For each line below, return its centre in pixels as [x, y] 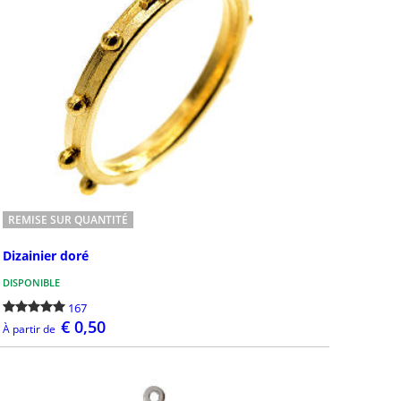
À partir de [29, 329]
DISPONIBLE [31, 283]
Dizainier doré [45, 256]
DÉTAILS [178, 353]
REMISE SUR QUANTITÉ [68, 219]
